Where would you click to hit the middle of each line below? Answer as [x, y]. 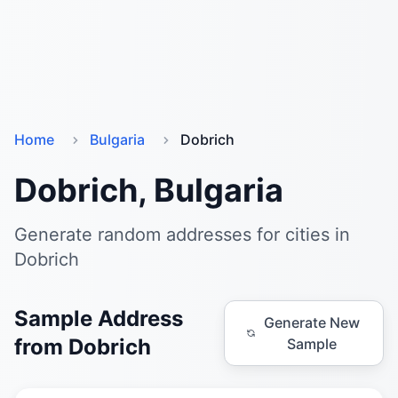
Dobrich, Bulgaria [149, 190]
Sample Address [99, 318]
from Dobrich [83, 347]
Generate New [312, 322]
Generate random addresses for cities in [182, 235]
